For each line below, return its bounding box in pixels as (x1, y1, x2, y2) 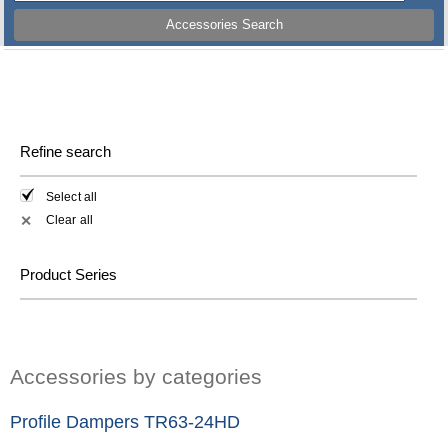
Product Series (20, 265, 117, 283)
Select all (46, 190, 97, 205)
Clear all (46, 212, 93, 227)
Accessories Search (165, 17, 283, 33)
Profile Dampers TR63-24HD (10, 411, 240, 432)
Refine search (20, 143, 111, 160)
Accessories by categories (10, 364, 262, 388)
